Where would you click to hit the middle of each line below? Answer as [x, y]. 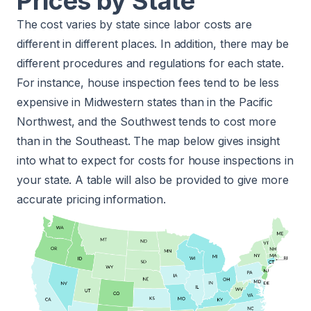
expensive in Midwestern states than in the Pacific [145, 102]
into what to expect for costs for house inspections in [155, 160]
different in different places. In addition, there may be [153, 44]
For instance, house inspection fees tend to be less [148, 83]
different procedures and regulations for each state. [150, 63]
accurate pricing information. [91, 199]
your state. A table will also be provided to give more [153, 180]
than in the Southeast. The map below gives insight [148, 141]
